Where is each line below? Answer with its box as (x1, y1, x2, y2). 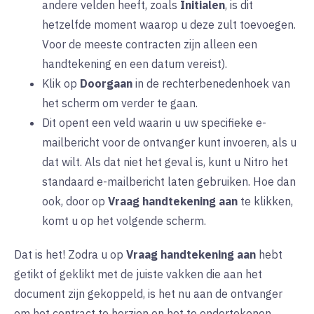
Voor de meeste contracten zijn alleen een (42, 37, 257, 52)
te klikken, (238, 194, 293, 209)
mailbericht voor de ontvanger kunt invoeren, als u (42, 135, 296, 150)
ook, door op (42, 194, 108, 209)
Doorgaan (80, 76, 132, 91)
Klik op (42, 76, 80, 91)
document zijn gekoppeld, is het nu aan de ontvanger (14, 287, 282, 301)
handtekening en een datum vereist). (42, 57, 227, 71)
